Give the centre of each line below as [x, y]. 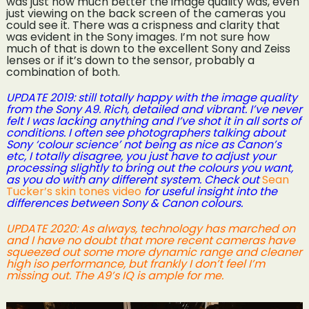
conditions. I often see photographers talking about [146, 132]
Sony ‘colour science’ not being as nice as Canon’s [143, 144]
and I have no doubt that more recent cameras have [150, 240]
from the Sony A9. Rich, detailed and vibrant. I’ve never [154, 109]
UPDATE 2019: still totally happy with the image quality [151, 97]
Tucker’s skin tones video [73, 191]
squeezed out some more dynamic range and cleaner [154, 252]
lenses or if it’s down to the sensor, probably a [130, 60]
